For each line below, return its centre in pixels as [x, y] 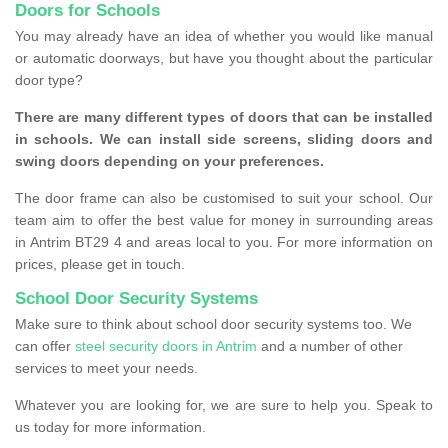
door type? [49, 80]
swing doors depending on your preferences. [169, 161]
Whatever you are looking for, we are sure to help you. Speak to [224, 405]
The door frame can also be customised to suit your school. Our [224, 198]
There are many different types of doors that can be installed [224, 117]
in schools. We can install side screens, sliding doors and [224, 139]
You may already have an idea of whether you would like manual [224, 36]
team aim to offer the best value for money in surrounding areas [224, 220]
